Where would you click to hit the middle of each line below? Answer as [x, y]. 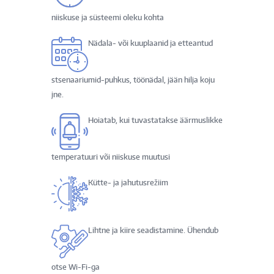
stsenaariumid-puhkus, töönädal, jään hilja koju [133, 80]
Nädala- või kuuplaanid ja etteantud [150, 43]
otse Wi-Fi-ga [76, 267]
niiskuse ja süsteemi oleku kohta [108, 18]
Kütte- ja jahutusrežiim [128, 183]
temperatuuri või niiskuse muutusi [111, 157]
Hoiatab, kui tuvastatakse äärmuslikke [155, 120]
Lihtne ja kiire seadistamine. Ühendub [153, 231]
